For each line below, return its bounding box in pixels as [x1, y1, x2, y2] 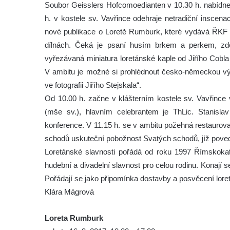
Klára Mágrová [45, 187, 94, 196]
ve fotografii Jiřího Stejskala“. [45, 81, 141, 89]
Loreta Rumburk [45, 214, 103, 222]
